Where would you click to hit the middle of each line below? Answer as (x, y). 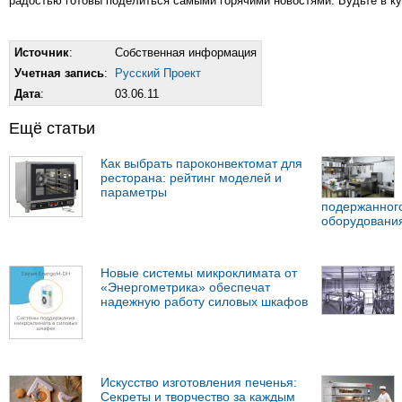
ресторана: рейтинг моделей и (191, 177)
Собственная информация (186, 52)
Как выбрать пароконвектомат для (201, 163)
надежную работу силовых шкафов (204, 301)
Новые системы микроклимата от (199, 272)
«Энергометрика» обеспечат (185, 287)
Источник (42, 52)
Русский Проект (158, 73)
